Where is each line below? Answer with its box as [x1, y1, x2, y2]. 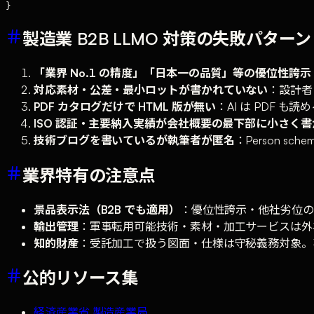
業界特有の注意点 [22, 164, 156, 186]
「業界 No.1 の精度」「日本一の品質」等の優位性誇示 [34, 65, 311, 80]
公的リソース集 [22, 267, 138, 289]
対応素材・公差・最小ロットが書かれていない [34, 82, 268, 97]
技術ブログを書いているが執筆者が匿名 [34, 132, 235, 147]
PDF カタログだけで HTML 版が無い [34, 99, 217, 114]
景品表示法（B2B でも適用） [34, 202, 180, 217]
